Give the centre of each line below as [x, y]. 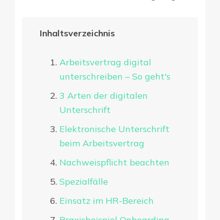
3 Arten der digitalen [103, 96]
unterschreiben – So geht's [115, 77]
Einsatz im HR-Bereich [106, 201]
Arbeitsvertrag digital [105, 62]
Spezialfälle [83, 182]
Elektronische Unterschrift [114, 129]
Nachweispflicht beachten [114, 163]
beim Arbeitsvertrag [102, 143]
